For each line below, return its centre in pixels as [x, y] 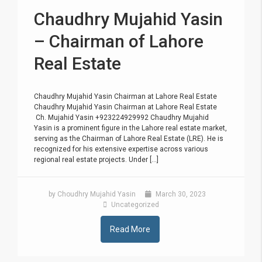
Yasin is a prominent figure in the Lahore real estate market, [130, 128]
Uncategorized [134, 205]
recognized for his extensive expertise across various [121, 149]
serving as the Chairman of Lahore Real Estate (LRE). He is [129, 139]
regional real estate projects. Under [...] [96, 160]
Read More [130, 229]
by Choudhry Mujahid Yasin [92, 194]
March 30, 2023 [180, 194]
